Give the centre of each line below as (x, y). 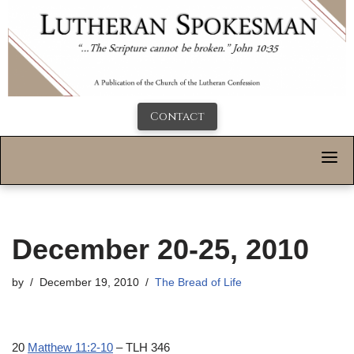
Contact (177, 117)
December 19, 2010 (89, 283)
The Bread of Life (198, 283)
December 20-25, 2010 (160, 250)
